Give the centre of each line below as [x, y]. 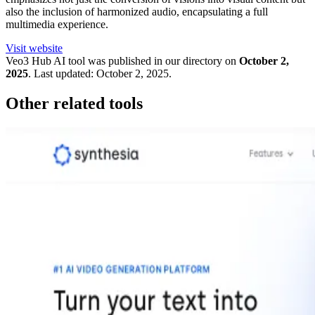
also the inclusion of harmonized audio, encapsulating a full [137, 12]
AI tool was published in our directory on [144, 61]
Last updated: [64, 74]
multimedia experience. [57, 25]
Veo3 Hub [28, 61]
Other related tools [74, 104]
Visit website [34, 49]
